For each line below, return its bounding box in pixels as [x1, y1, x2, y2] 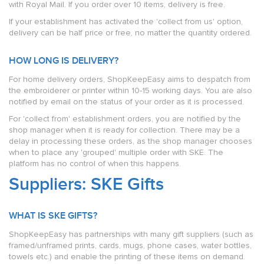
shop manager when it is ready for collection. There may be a [9, 125, 240, 135]
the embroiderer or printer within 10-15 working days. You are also [9, 85, 252, 95]
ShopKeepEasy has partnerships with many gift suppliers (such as [9, 229, 253, 239]
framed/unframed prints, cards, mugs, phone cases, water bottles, [9, 240, 252, 250]
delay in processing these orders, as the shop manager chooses [9, 136, 252, 146]
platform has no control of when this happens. [9, 159, 181, 169]
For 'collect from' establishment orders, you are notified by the [9, 114, 241, 124]
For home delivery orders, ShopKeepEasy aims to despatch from [9, 74, 250, 84]
